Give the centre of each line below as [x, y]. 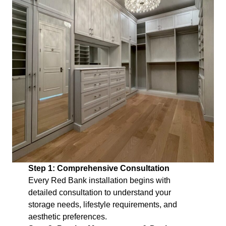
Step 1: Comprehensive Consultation [99, 168]
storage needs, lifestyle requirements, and [103, 204]
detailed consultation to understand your [100, 192]
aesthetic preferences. [68, 216]
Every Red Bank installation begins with [99, 180]
